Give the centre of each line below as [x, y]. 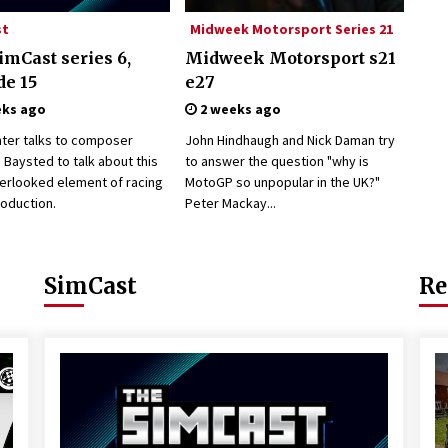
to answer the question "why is [276, 161]
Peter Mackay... [230, 203]
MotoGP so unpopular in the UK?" [282, 182]
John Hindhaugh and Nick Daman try [289, 140]
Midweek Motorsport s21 [290, 58]
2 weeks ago [238, 109]
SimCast [90, 286]
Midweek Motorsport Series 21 [291, 29]
